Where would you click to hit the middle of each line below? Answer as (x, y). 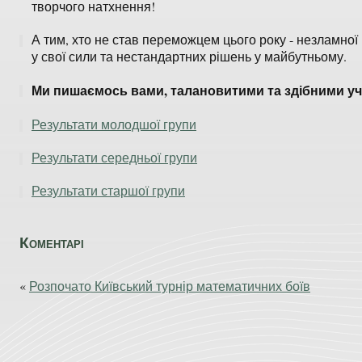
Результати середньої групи (114, 157)
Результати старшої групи (108, 190)
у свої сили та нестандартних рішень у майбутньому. (189, 56)
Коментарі (52, 242)
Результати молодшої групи (114, 124)
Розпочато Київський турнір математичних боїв (170, 286)
